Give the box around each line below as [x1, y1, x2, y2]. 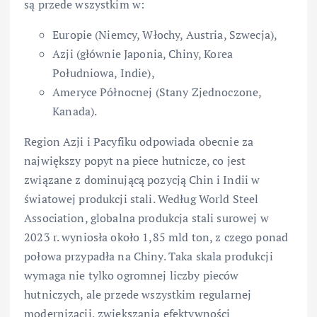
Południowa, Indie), [52, 65, 155, 81]
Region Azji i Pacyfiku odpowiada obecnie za [24, 134, 254, 150]
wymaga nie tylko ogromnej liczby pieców [24, 267, 239, 284]
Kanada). [52, 103, 98, 120]
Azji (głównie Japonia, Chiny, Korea [52, 46, 234, 62]
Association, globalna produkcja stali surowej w [24, 210, 269, 226]
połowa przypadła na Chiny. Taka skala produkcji [24, 248, 273, 265]
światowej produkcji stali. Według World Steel [24, 191, 259, 207]
